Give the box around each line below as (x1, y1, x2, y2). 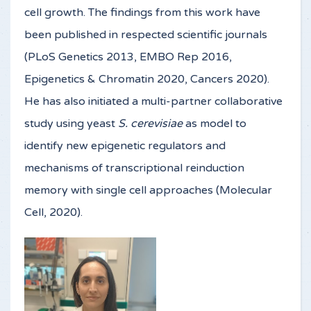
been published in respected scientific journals (24, 28, 267, 42)
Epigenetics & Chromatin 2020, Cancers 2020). (24, 72, 269, 87)
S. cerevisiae (118, 117, 183, 131)
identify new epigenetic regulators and (24, 139, 226, 153)
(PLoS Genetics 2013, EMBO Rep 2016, (24, 50, 232, 65)
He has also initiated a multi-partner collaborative (24, 94, 283, 109)
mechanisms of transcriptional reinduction (24, 161, 244, 176)
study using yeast (24, 117, 118, 131)
